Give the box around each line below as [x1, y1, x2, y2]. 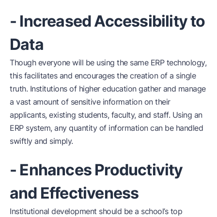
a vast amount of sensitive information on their [10, 96, 170, 107]
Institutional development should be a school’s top [10, 206, 182, 216]
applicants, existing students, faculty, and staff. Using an [10, 109, 202, 120]
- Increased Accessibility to [10, 11, 205, 31]
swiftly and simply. [10, 136, 73, 146]
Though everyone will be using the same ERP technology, [10, 57, 206, 67]
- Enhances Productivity [10, 160, 183, 179]
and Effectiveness [10, 183, 139, 202]
